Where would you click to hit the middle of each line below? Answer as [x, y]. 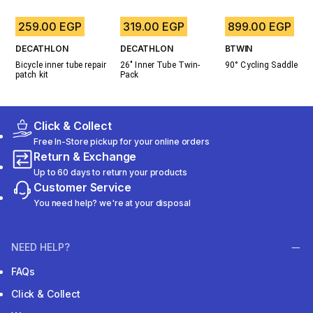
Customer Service [82, 292]
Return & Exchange [85, 261]
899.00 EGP [260, 131]
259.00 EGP [50, 131]
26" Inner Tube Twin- [160, 170]
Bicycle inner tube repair [61, 170]
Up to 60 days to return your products [110, 277]
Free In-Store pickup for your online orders [122, 246]
